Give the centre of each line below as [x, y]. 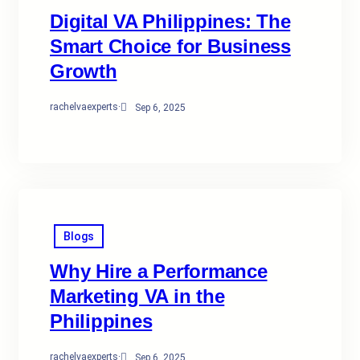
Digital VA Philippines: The [170, 21]
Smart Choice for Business [170, 46]
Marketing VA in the [137, 296]
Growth [84, 71]
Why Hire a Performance [159, 271]
